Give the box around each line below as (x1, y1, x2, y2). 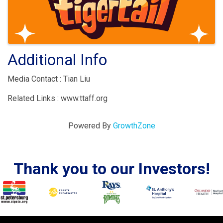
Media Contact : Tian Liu (7, 74, 90, 84)
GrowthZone (112, 120, 155, 130)
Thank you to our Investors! (13, 159, 210, 178)
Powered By (68, 120, 113, 130)
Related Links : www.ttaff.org (7, 93, 108, 103)
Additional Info (7, 50, 107, 69)
